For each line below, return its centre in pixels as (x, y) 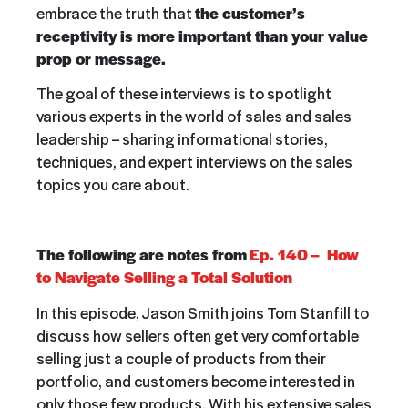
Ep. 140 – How (304, 255)
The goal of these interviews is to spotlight (184, 93)
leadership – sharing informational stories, (182, 139)
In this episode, (89, 312)
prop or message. (101, 58)
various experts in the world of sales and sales (194, 116)
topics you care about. (113, 184)
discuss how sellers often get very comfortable (198, 335)
